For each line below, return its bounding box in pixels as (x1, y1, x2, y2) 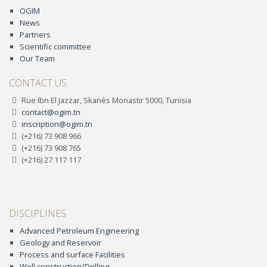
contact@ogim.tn (21, 107, 80, 118)
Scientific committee (19, 41, 91, 52)
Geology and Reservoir (19, 237, 101, 248)
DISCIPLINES (9, 206, 66, 220)
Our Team (19, 53, 55, 64)
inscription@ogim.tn (21, 119, 92, 130)
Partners (19, 29, 51, 41)
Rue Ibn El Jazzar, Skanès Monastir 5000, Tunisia (20, 95, 191, 106)
